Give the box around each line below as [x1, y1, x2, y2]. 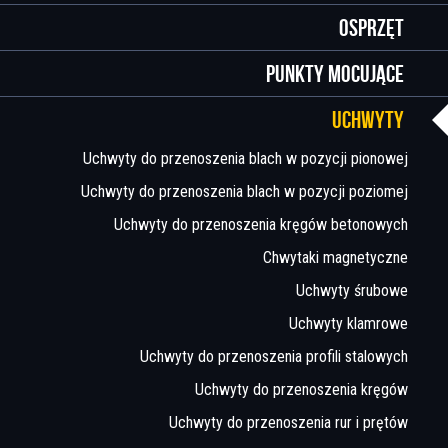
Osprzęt [339, 14, 404, 41]
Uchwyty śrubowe [296, 281, 408, 300]
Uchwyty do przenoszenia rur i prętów [169, 413, 408, 432]
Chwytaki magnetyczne [263, 248, 408, 267]
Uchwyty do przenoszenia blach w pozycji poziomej [81, 182, 408, 201]
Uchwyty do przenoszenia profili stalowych [140, 347, 408, 366]
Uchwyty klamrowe [289, 314, 408, 333]
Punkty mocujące [266, 60, 404, 87]
